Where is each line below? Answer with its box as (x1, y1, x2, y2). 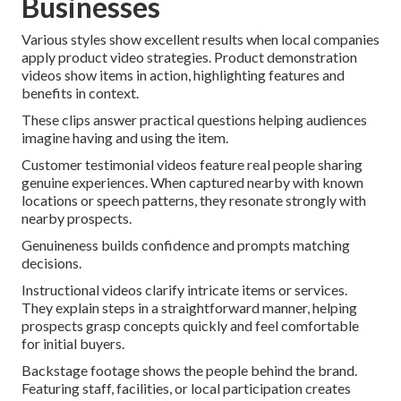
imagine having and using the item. (21, 129, 228, 147)
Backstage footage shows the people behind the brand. (21, 362, 357, 380)
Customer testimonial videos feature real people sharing (21, 156, 363, 174)
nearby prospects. (21, 209, 132, 227)
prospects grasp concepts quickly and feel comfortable (21, 317, 359, 335)
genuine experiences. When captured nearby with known (21, 174, 363, 192)
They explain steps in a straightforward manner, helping (21, 299, 357, 317)
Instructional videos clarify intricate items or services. (21, 281, 347, 299)
